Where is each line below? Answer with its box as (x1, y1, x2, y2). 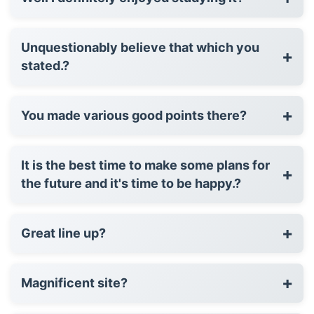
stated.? (21, 57, 69, 73)
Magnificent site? (21, 275, 128, 290)
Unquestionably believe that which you (21, 39, 259, 55)
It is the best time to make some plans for (21, 157, 270, 172)
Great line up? (21, 225, 106, 240)
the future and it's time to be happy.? (21, 175, 241, 191)
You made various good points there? (21, 107, 247, 123)
